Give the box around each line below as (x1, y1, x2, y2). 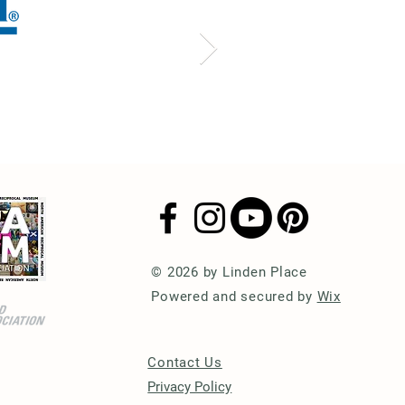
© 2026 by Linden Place (151, 264, 307, 280)
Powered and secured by (151, 288, 317, 305)
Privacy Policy (147, 379, 232, 395)
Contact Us (147, 354, 222, 371)
